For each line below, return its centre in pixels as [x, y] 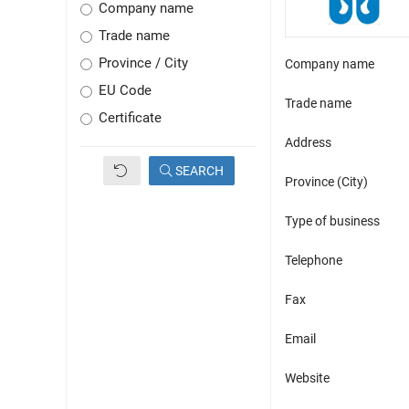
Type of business [332, 221]
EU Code [125, 91]
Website [307, 378]
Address [308, 143]
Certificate [130, 119]
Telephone [314, 261]
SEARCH [198, 171]
